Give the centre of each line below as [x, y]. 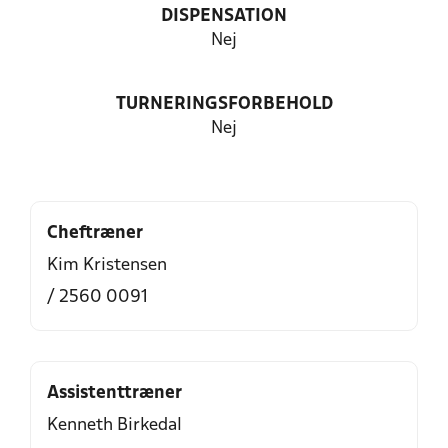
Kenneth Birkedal [114, 425]
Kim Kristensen [107, 265]
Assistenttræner [114, 393]
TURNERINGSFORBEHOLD [224, 104]
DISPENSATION [224, 16]
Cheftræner [95, 233]
